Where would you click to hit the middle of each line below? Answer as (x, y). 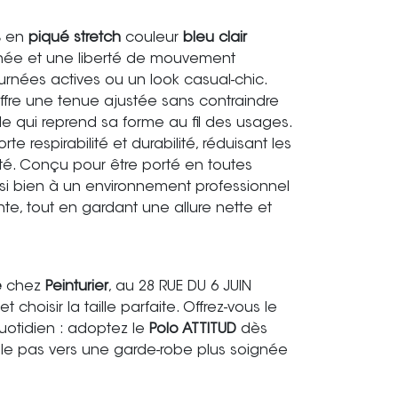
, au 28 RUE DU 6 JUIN (180, 287)
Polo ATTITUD (193, 330)
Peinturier (77, 287)
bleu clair (215, 38)
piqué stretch (75, 38)
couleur (152, 38)
